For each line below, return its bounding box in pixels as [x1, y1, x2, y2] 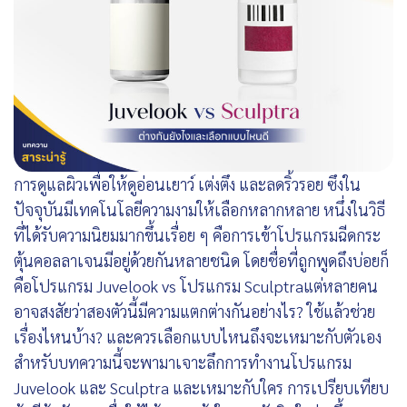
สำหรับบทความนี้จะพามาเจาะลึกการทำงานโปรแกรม [14, 351, 352, 372]
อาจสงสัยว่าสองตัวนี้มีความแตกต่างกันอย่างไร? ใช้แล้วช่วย [14, 300, 375, 322]
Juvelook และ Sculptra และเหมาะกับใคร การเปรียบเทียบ [14, 376, 389, 398]
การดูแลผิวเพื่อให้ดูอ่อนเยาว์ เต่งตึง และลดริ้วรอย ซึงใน [14, 173, 361, 194]
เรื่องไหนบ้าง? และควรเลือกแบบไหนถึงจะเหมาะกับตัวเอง [14, 325, 382, 347]
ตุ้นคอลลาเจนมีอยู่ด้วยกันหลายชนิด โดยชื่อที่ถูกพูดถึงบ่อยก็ [14, 249, 389, 271]
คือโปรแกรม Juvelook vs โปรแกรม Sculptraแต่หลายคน [14, 274, 378, 296]
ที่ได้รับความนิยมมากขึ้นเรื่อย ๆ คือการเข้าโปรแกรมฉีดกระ [14, 223, 381, 245]
